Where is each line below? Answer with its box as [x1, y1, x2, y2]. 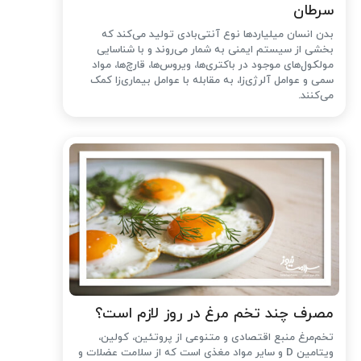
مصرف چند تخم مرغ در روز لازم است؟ [95, 303, 334, 324]
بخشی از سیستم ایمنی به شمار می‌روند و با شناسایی [97, 42, 334, 57]
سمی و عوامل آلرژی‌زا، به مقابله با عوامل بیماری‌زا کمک [90, 73, 334, 88]
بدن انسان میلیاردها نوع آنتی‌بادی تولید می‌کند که [102, 27, 334, 42]
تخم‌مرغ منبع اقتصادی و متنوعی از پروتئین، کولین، [98, 330, 334, 345]
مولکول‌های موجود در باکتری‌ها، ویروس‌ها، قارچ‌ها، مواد [92, 57, 334, 73]
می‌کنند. [298, 88, 334, 103]
